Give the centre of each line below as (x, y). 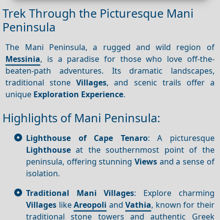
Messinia (23, 59)
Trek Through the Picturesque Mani (98, 14)
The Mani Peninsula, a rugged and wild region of (110, 47)
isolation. (43, 173)
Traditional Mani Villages (80, 193)
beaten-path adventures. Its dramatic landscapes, (110, 70)
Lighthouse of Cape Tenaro (87, 138)
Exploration (56, 94)
